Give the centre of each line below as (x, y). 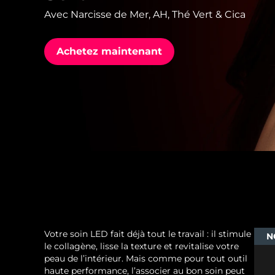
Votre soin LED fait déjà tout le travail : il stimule (148, 234)
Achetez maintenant (109, 52)
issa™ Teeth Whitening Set (91, 37)
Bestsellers (170, 218)
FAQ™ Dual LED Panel (80, 106)
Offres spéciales (65, 218)
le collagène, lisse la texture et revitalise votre (141, 246)
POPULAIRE (59, 154)
